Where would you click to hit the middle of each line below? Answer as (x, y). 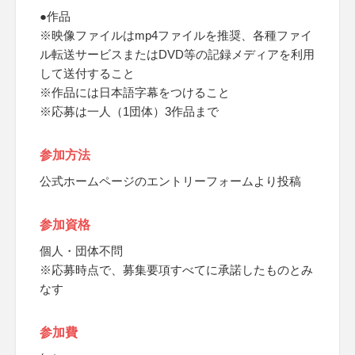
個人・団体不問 (81, 251)
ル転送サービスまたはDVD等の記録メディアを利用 (177, 54)
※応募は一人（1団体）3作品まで (129, 111)
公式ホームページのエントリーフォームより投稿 (170, 181)
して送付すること (87, 73)
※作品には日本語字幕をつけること (135, 92)
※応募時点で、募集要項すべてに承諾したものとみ (176, 270)
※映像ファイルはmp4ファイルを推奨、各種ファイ (176, 35)
